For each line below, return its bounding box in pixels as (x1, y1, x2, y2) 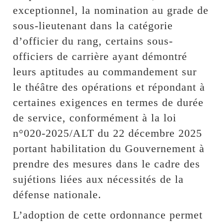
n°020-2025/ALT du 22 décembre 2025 (13, 126, 203, 139)
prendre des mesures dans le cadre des (13, 157, 201, 170)
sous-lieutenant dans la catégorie (13, 19, 173, 32)
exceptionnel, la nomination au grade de (13, 3, 209, 16)
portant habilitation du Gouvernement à (13, 142, 205, 155)
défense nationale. (13, 188, 102, 201)
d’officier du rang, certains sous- (13, 34, 173, 47)
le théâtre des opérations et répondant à (13, 80, 206, 93)
